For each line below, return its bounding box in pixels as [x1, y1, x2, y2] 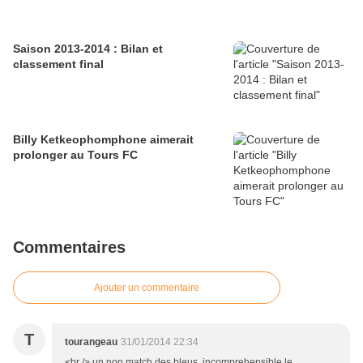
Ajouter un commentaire [94, 282, 199, 294]
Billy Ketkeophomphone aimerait [13, 133, 194, 147]
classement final [13, 58, 104, 71]
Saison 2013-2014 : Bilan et [13, 42, 163, 56]
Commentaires [13, 238, 126, 257]
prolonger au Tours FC [13, 148, 138, 162]
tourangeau [65, 336, 117, 348]
